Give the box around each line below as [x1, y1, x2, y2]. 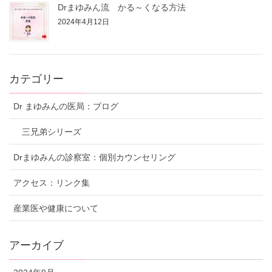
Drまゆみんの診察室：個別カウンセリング [13, 152, 175, 162]
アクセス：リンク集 [13, 177, 90, 188]
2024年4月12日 [58, 18, 109, 27]
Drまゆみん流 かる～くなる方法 [58, 2, 186, 13]
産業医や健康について [13, 203, 98, 213]
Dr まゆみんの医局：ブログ [13, 101, 118, 111]
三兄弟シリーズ [22, 126, 81, 137]
